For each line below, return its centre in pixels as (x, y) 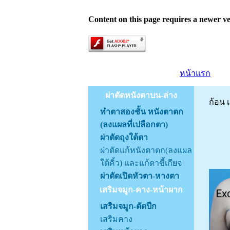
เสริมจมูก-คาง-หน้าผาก (141, 190)
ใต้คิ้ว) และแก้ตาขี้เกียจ (141, 163)
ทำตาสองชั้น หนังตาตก (142, 112)
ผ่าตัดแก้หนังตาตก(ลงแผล (146, 150)
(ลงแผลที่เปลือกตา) (134, 124)
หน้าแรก (195, 73)
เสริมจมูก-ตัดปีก (128, 206)
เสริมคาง (116, 219)
